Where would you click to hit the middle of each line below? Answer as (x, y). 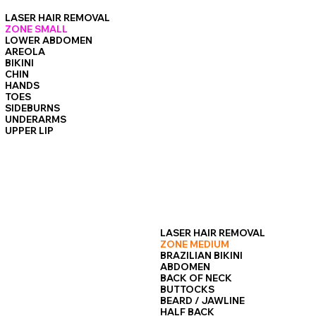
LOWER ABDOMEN (49, 41)
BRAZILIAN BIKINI (202, 255)
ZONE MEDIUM (195, 244)
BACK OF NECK (196, 278)
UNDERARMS (36, 120)
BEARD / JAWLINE (203, 300)
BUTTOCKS (188, 289)
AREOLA (25, 52)
